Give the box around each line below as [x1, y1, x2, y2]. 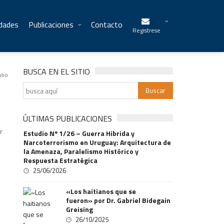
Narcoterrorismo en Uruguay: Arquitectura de [23, 137, 171, 147]
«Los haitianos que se [66, 186, 136, 196]
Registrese [132, 25, 160, 35]
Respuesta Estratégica [23, 155, 98, 165]
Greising [66, 204, 93, 214]
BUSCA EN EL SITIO [23, 65, 90, 77]
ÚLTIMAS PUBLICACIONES [23, 112, 112, 124]
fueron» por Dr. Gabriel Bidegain [66, 195, 171, 205]
